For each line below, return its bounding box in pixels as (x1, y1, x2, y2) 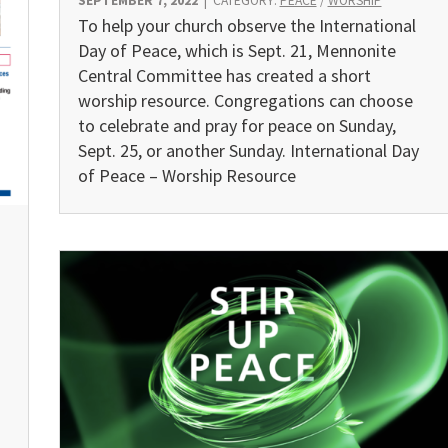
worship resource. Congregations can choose (77, 89, 413, 113)
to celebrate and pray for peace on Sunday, (77, 114, 396, 138)
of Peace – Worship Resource (77, 164, 296, 188)
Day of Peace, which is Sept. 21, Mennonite (77, 39, 396, 63)
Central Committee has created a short (77, 64, 371, 88)
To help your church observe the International (77, 14, 416, 38)
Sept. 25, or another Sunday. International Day (77, 139, 419, 163)
